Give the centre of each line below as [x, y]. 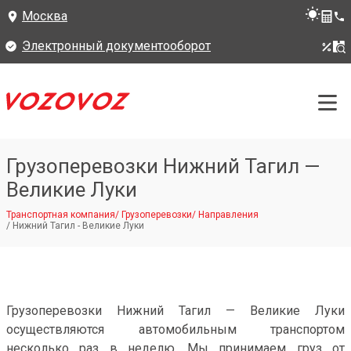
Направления [228, 215]
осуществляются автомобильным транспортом [175, 329]
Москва [45, 16]
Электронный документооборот [116, 46]
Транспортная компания [61, 215]
